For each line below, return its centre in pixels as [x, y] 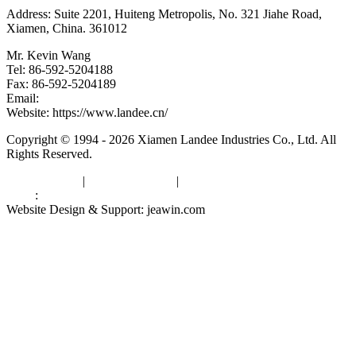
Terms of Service [131, 180]
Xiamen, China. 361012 [67, 28]
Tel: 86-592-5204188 [60, 69]
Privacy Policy [43, 180]
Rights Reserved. [49, 153]
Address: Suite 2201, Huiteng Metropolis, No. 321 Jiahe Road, [164, 14]
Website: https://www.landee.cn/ [87, 112]
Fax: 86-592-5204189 [61, 83]
